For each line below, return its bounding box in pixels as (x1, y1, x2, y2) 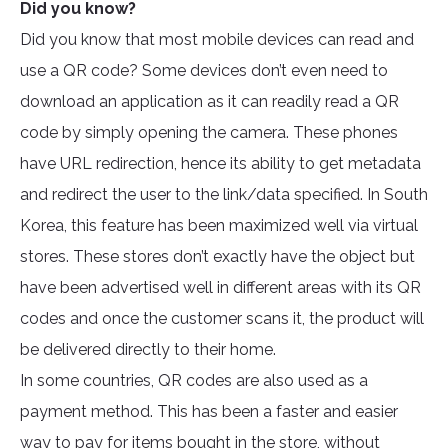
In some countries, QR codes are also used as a (20, 371, 368, 391)
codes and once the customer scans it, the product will (20, 309, 424, 329)
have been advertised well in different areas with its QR (20, 278, 421, 298)
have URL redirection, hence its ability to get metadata (20, 154, 421, 174)
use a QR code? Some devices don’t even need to (20, 61, 388, 81)
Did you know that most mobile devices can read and (20, 30, 414, 50)
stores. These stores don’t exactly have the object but (20, 247, 415, 267)
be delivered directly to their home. (20, 340, 276, 360)
